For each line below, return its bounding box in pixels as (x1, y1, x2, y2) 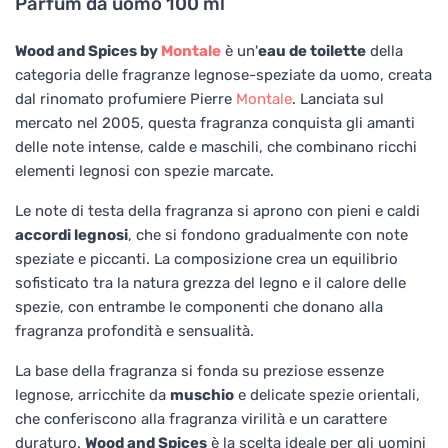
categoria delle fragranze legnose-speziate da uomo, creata (15, 65, 432, 84)
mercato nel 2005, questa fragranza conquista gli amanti (15, 113, 415, 132)
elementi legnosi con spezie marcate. (15, 161, 274, 180)
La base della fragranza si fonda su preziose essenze (15, 361, 384, 380)
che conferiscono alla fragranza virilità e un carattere (15, 409, 387, 428)
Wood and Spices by (15, 41, 161, 60)
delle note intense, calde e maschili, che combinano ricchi (15, 137, 417, 156)
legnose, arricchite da (15, 385, 170, 404)
